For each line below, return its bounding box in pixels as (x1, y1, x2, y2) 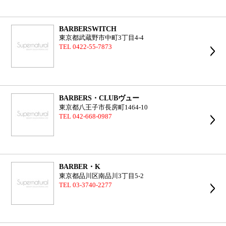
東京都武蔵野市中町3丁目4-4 (59, 34, 144, 41)
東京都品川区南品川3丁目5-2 (59, 173, 144, 180)
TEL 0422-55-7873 (59, 43, 112, 50)
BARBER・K (59, 162, 101, 171)
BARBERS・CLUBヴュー (59, 94, 140, 102)
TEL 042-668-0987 (59, 113, 112, 120)
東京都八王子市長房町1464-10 (59, 104, 148, 111)
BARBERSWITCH (59, 25, 117, 33)
